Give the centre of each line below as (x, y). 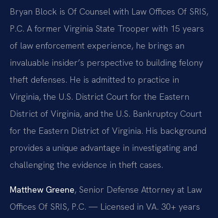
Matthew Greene (42, 189)
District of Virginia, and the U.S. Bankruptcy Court (106, 113)
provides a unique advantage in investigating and (103, 147)
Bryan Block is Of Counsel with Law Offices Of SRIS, (109, 11)
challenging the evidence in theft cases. (86, 164)
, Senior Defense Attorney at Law (138, 189)
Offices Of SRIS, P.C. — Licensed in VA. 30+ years (105, 206)
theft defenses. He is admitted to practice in (94, 79)
